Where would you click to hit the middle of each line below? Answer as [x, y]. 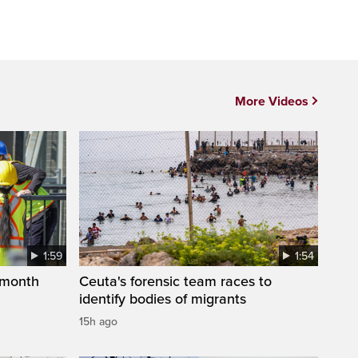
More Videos [272, 102]
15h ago [98, 321]
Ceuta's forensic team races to [175, 281]
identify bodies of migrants [163, 298]
